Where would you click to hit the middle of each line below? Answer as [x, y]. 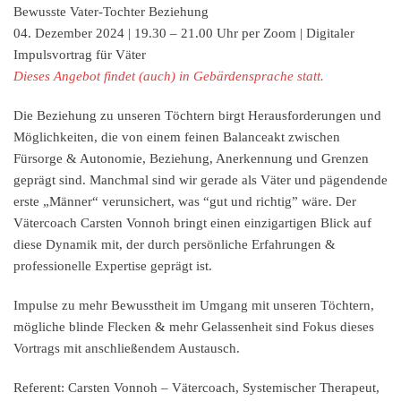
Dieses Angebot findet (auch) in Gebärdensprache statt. [169, 77]
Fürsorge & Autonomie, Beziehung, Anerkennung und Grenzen [191, 159]
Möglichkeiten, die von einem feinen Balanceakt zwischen [177, 137]
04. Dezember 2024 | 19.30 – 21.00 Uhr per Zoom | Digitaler [184, 34]
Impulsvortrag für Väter [80, 55]
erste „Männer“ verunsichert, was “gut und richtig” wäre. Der [185, 202]
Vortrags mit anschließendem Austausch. [127, 349]
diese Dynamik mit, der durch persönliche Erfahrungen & [175, 245]
